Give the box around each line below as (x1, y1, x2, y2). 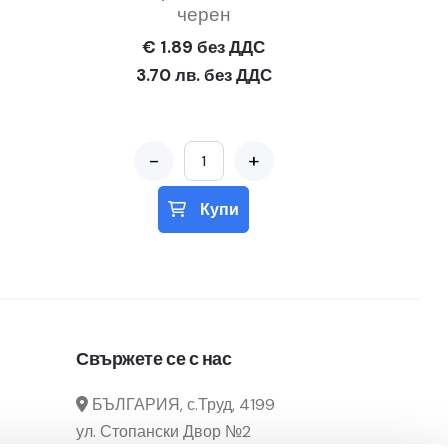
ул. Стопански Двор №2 (76, 421, 251, 442)
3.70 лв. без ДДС (135, 64, 272, 86)
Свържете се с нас (76, 347, 232, 371)
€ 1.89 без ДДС (142, 36, 265, 58)
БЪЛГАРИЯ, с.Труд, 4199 (88, 394, 275, 415)
